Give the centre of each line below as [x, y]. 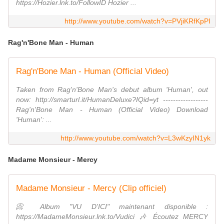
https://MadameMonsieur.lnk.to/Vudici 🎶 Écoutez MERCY [112, 217]
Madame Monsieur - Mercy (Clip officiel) [91, 188]
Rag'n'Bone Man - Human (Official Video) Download [112, 110]
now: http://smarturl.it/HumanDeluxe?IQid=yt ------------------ [112, 100]
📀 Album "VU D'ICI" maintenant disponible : [112, 207]
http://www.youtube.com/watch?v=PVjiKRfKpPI [137, 21]
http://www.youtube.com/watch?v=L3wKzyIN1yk [135, 138]
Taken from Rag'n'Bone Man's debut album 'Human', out [112, 90]
